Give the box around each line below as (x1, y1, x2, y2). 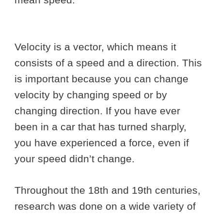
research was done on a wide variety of (15, 200, 196, 212)
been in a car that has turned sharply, (15, 121, 186, 133)
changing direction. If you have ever (15, 105, 180, 117)
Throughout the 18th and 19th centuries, (15, 184, 201, 196)
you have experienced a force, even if (15, 137, 189, 149)
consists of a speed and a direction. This (15, 57, 202, 69)
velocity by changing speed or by (15, 89, 167, 101)
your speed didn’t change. (15, 153, 135, 165)
